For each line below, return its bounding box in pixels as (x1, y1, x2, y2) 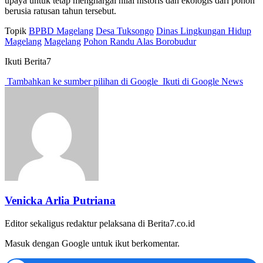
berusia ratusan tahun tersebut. (5, 6, 116, 16)
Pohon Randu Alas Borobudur (83, 36, 196, 47)
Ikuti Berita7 (5, 56, 51, 67)
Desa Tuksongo (96, 26, 154, 36)
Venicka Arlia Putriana (5, 194, 116, 207)
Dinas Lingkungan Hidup (156, 26, 251, 36)
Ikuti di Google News (160, 76, 243, 87)
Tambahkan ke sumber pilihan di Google (5, 76, 160, 87)
